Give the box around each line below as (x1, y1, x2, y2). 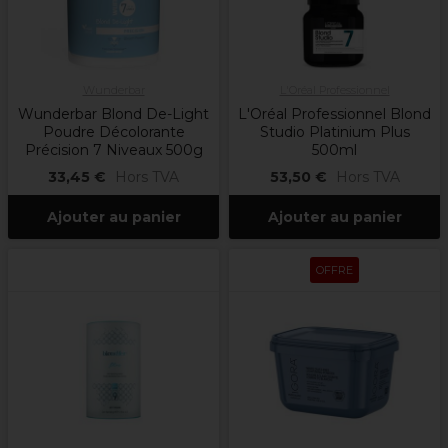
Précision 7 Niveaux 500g (24, 141, 203, 160)
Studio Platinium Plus (259, 123, 410, 142)
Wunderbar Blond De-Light (18, 105, 209, 124)
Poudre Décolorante (42, 123, 185, 142)
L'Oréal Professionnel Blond (238, 105, 431, 124)
